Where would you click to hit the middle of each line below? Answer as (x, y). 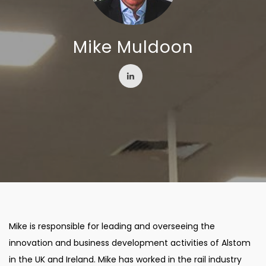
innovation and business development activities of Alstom (130, 243)
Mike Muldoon (133, 47)
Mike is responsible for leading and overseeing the (112, 226)
